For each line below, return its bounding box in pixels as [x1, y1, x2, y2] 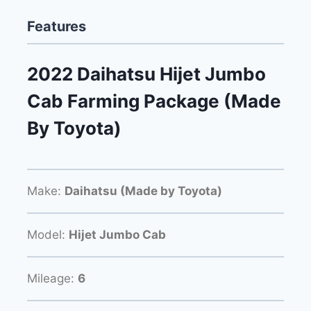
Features [27, 18, 86, 35]
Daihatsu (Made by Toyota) [65, 183, 222, 198]
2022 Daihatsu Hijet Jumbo [27, 63, 266, 85]
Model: [27, 227, 69, 242]
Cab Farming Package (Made [27, 90, 281, 112]
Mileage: [27, 271, 78, 285]
